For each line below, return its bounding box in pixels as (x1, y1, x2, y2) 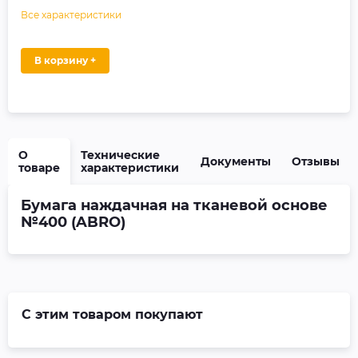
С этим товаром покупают (22, 307, 203, 322)
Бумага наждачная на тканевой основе (21, 197, 328, 214)
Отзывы (292, 154, 340, 169)
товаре (18, 161, 60, 175)
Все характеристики (21, 9, 121, 21)
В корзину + (44, 54, 96, 66)
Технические (81, 148, 160, 162)
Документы (201, 154, 271, 169)
